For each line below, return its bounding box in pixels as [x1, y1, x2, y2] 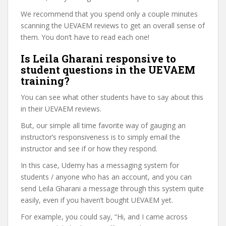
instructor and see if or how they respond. [21, 143, 157, 153]
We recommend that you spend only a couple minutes [21, 9, 198, 19]
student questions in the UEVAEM [21, 63, 195, 76]
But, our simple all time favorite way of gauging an [21, 120, 186, 130]
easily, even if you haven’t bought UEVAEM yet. [21, 195, 173, 205]
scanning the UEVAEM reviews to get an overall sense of [21, 20, 205, 30]
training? [21, 74, 70, 87]
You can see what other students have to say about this [21, 92, 203, 102]
